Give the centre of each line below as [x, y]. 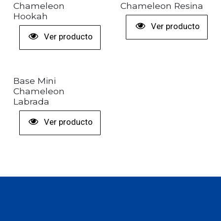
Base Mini [35, 80]
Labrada [31, 101]
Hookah [31, 16]
